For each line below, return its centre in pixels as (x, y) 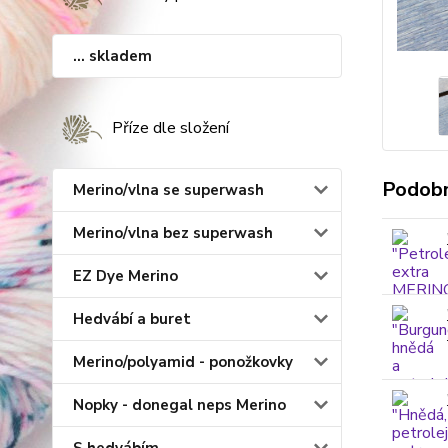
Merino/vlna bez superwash (173, 233)
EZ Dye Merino (125, 276)
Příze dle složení (170, 128)
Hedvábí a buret (132, 319)
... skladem (112, 56)
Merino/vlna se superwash (168, 190)
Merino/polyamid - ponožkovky (183, 362)
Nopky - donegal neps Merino (179, 405)
